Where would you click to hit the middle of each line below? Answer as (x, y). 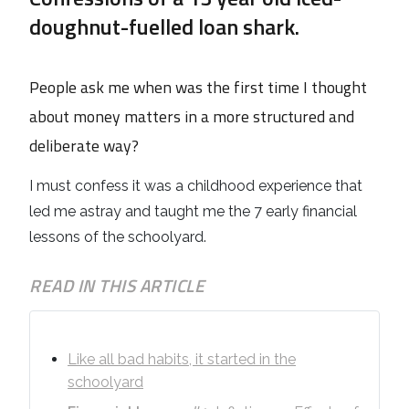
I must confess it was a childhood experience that (196, 186)
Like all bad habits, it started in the (182, 360)
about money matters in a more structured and (192, 117)
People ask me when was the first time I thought (198, 88)
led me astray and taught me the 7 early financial (193, 212)
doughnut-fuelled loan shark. (164, 27)
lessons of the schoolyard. (118, 237)
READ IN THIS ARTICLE (117, 286)
